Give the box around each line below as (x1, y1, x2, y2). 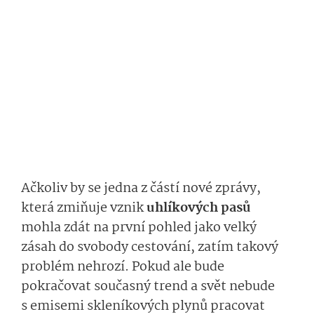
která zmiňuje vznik (21, 198, 146, 219)
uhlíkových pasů (146, 198, 251, 219)
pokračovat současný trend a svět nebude (21, 276, 275, 298)
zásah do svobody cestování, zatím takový (21, 237, 278, 259)
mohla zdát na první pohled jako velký (21, 217, 257, 239)
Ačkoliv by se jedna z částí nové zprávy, (21, 178, 261, 200)
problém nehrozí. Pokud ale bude (21, 257, 224, 278)
